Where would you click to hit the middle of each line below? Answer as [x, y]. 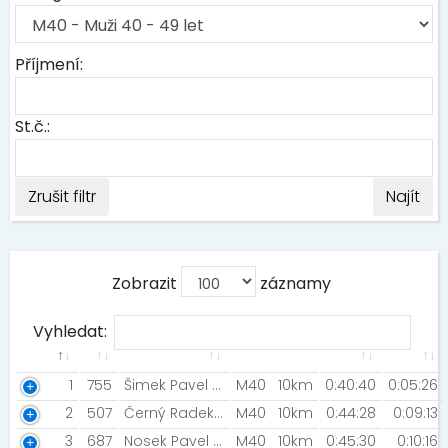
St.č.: [32, 126]
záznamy [293, 283]
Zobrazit [146, 283]
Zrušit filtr [62, 196]
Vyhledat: [69, 331]
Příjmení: [49, 64]
